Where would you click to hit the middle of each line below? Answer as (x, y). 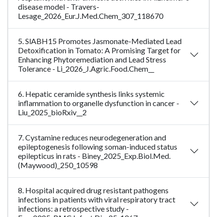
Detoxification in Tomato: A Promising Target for (99, 50)
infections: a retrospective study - (73, 209)
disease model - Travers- (59, 7)
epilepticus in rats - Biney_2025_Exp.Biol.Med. (94, 156)
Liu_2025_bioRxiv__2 (52, 112)
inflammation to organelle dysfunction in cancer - (99, 103)
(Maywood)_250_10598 (58, 165)
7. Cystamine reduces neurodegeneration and (92, 138)
